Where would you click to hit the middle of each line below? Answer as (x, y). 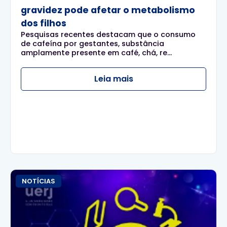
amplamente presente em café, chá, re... (96, 52)
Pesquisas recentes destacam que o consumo (108, 34)
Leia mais (113, 79)
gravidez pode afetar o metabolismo (108, 10)
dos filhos (44, 23)
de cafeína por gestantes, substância (92, 43)
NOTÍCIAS (39, 181)
